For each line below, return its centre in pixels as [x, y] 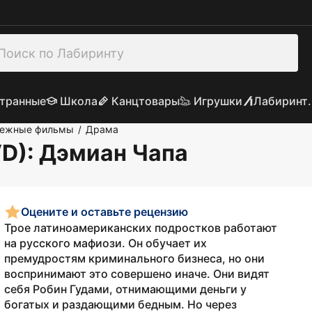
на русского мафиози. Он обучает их [106, 243]
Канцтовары [145, 101]
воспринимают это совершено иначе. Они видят [137, 274]
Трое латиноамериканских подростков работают [141, 228]
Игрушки [218, 101]
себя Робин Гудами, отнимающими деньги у [125, 289]
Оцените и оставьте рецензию [104, 211]
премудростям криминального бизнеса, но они [134, 258]
